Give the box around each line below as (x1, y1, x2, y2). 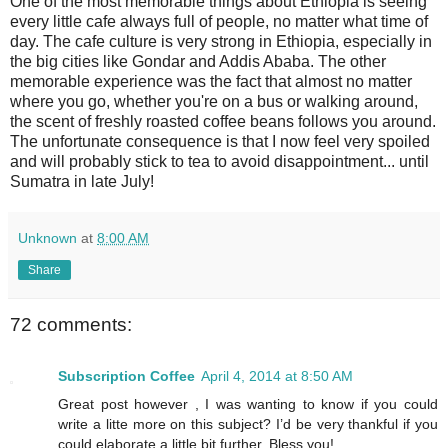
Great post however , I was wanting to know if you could (58, 395, 438, 412)
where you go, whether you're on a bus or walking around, (10, 93, 418, 111)
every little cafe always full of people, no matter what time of (10, 13, 428, 31)
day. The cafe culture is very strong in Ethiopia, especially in (10, 33, 432, 51)
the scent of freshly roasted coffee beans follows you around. (10, 113, 436, 131)
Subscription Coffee (58, 367, 195, 384)
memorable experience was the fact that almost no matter (10, 73, 412, 91)
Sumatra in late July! (10, 173, 154, 191)
